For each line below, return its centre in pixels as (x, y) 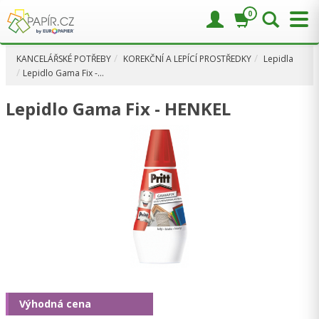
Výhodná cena (55, 304)
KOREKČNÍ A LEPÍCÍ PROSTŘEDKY (187, 59)
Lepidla (278, 59)
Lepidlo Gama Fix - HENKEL (118, 109)
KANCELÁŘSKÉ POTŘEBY (64, 59)
